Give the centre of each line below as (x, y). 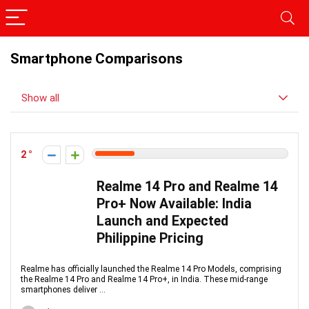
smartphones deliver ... (63, 290)
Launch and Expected (162, 221)
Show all (40, 98)
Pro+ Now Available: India (174, 204)
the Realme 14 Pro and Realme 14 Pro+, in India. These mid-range (144, 279)
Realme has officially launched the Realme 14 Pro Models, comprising (151, 269)
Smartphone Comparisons (97, 59)
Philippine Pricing (150, 238)
